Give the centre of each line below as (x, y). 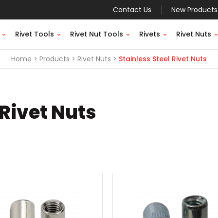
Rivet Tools (35, 34)
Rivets (150, 34)
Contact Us (132, 10)
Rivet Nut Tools (97, 34)
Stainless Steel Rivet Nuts (163, 59)
